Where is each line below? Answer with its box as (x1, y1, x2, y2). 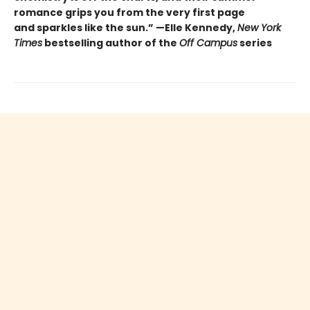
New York (237, 20, 281, 35)
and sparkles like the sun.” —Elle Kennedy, (14, 20, 237, 35)
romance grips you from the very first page (14, 5, 245, 19)
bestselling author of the (42, 35, 179, 50)
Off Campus (179, 35, 237, 50)
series (237, 35, 272, 50)
